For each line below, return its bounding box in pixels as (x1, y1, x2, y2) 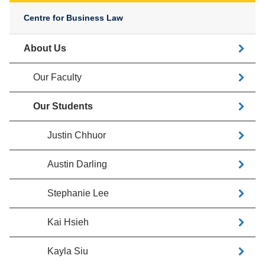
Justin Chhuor (47, 130, 106, 140)
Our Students (33, 101, 93, 111)
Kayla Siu (47, 246, 88, 256)
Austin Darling (47, 159, 107, 169)
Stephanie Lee (47, 188, 109, 198)
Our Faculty (33, 72, 82, 82)
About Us (24, 43, 66, 53)
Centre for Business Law (24, 13, 123, 22)
